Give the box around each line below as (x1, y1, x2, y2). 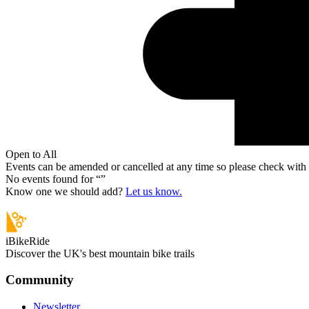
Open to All (6, 148, 57, 160)
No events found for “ (6, 172, 101, 185)
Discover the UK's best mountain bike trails (6, 247, 195, 259)
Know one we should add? (6, 185, 123, 197)
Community (6, 272, 74, 288)
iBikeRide (6, 235, 50, 247)
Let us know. (126, 185, 182, 197)
